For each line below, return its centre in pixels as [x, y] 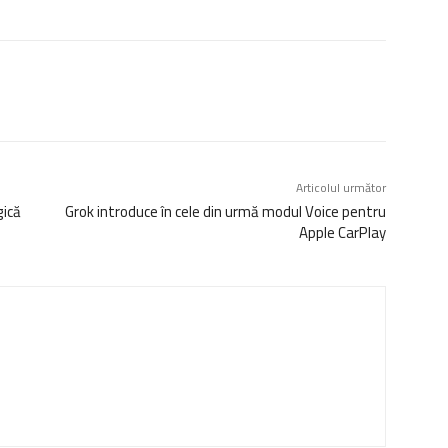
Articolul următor [340, 187]
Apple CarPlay [342, 232]
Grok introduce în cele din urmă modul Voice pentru [225, 211]
